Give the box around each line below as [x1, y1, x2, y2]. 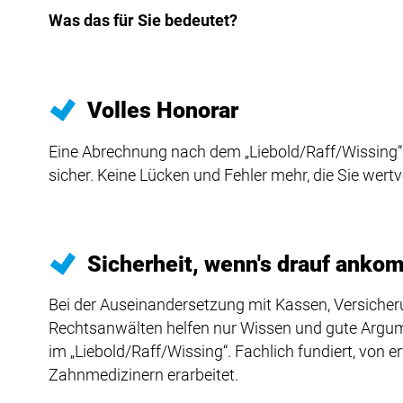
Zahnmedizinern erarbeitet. [48, 364, 238, 384]
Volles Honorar [87, 97, 239, 124]
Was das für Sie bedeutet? [48, 11, 237, 31]
